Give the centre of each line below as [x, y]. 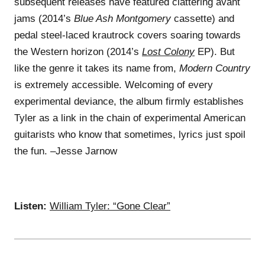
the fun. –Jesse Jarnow [66, 151]
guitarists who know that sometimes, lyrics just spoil [130, 134]
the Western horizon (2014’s [78, 51]
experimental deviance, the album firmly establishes [129, 101]
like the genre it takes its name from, [97, 68]
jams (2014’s [44, 18]
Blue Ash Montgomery [122, 18]
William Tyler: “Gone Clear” [110, 206]
